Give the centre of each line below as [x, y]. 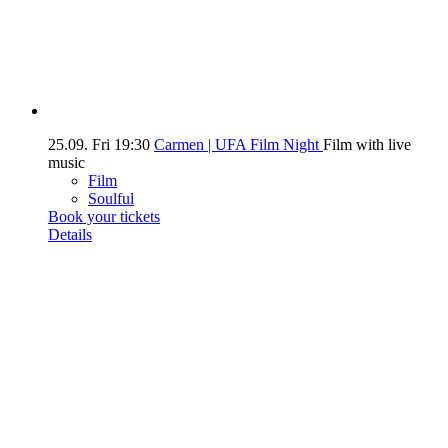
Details [70, 235]
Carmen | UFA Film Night [238, 145]
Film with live [367, 145]
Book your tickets [104, 217]
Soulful [111, 199]
